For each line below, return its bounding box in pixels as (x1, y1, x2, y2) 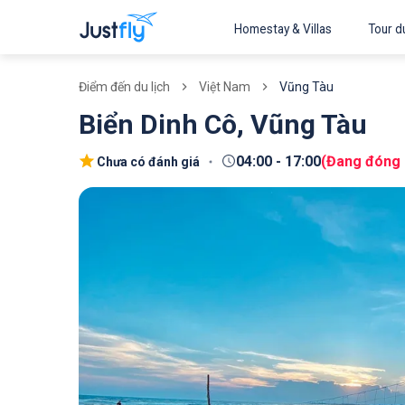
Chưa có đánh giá (97, 154, 200, 169)
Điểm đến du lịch (79, 80, 170, 94)
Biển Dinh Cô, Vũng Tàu (79, 108, 367, 140)
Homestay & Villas (234, 22, 332, 36)
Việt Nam (199, 79, 250, 94)
